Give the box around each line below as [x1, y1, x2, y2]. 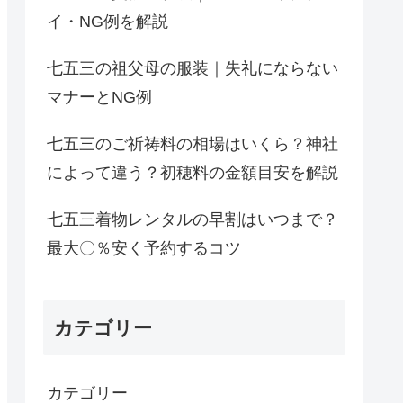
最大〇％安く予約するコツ [47, 238, 241, 257]
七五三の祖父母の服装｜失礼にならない [47, 58, 338, 77]
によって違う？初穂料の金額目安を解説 [47, 163, 338, 182]
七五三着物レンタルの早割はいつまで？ [47, 210, 338, 228]
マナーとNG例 [47, 87, 152, 106]
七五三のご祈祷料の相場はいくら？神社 [47, 134, 338, 153]
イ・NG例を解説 [47, 12, 168, 31]
